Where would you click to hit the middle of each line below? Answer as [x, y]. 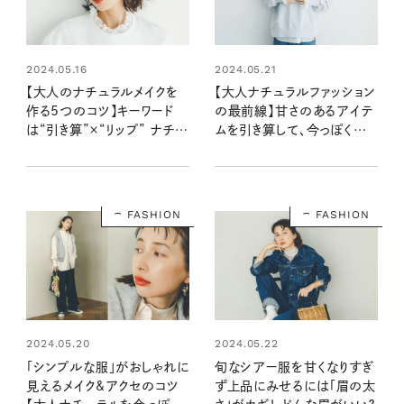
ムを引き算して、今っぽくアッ [296, 129]
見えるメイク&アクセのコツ [102, 386]
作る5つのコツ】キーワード [99, 110]
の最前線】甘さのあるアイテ [294, 110]
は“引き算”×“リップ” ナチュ [106, 129]
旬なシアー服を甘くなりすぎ [294, 367]
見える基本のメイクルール [100, 167]
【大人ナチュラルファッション [294, 92]
